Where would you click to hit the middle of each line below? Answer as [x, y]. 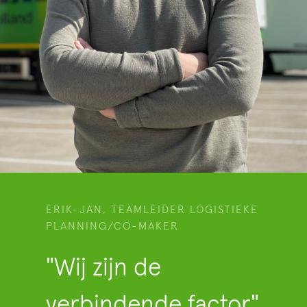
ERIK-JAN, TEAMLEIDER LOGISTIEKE [152, 210]
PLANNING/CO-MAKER [113, 226]
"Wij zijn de [104, 269]
